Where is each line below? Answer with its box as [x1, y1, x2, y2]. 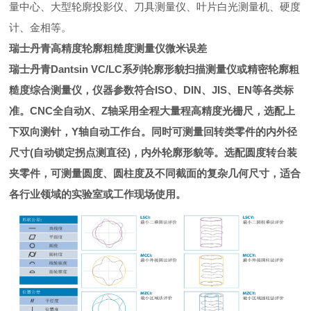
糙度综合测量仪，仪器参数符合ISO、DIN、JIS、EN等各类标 [9, 84, 294, 96]
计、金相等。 [9, 22, 72, 33]
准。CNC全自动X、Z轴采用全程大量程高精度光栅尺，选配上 [9, 105, 296, 117]
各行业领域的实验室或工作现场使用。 [9, 188, 187, 200]
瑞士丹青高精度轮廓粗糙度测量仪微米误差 [9, 42, 208, 54]
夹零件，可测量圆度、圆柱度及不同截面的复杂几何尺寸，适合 [9, 167, 301, 179]
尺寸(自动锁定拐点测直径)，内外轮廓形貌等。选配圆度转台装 [9, 146, 298, 158]
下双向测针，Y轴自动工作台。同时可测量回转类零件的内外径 [9, 126, 298, 137]
